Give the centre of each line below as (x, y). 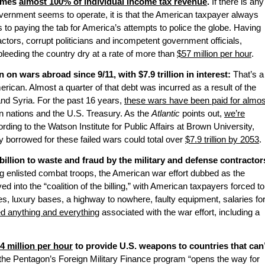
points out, (203, 114)
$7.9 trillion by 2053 (222, 140)
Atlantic (167, 114)
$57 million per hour (214, 54)
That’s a (247, 75)
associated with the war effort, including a (180, 213)
